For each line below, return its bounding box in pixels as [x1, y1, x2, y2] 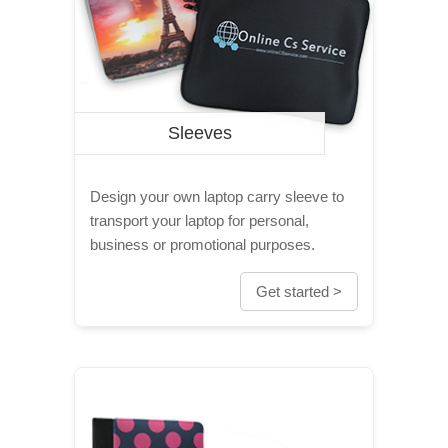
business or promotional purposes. [90, 236, 315, 253]
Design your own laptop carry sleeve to [90, 188, 344, 205]
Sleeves [167, 123, 232, 143]
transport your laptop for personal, [90, 212, 309, 229]
